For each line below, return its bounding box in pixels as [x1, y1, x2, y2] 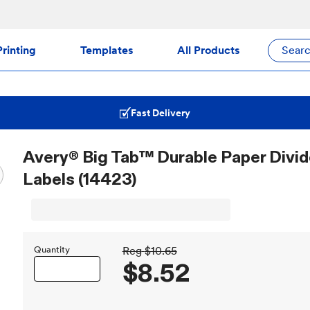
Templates [80, 43, 134, 57]
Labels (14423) [22, 169, 136, 189]
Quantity [33, 244, 70, 255]
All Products [176, 43, 240, 57]
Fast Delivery [131, 107, 190, 118]
